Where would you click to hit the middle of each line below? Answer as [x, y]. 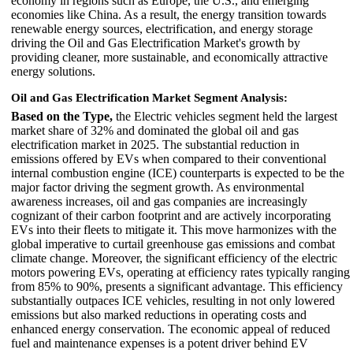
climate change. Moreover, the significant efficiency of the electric [174, 258]
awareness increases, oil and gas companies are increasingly [159, 201]
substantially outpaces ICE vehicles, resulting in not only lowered [173, 300]
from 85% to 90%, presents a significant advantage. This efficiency [177, 286]
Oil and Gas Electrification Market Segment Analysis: [149, 97]
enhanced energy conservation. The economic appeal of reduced [171, 329]
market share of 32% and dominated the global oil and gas [155, 130]
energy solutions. [53, 71]
